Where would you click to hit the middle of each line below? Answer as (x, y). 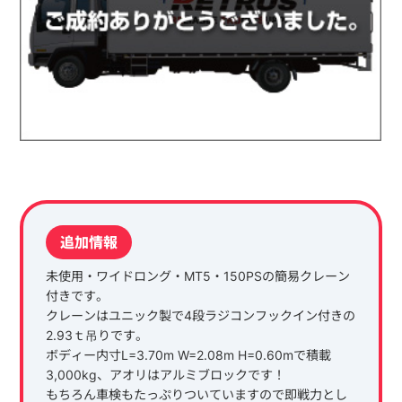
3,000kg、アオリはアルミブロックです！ (165, 375)
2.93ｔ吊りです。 (96, 336)
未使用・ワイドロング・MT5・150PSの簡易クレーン (197, 276)
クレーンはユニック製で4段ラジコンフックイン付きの (200, 316)
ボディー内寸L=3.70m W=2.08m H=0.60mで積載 (188, 355)
